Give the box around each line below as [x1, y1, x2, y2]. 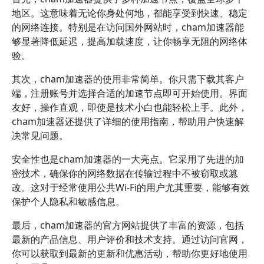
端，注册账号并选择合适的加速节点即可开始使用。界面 [12, 87, 247, 100]
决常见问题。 [12, 129, 68, 142]
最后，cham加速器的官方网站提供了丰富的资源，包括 [12, 219, 244, 232]
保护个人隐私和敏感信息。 [12, 195, 125, 208]
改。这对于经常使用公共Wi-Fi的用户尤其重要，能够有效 [12, 181, 250, 194]
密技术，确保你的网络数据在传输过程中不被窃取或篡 [12, 167, 238, 180]
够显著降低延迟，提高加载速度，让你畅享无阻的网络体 [12, 35, 247, 48]
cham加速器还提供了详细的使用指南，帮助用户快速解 [12, 115, 244, 128]
